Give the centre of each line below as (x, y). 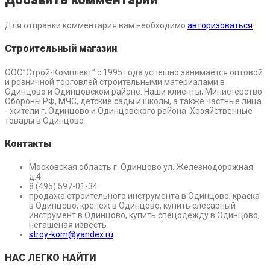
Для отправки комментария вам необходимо (96, 26)
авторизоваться (220, 26)
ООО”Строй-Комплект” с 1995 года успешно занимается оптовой (134, 72)
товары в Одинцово (44, 120)
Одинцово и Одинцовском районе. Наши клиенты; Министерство (133, 91)
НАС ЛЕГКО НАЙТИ (50, 258)
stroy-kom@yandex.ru (71, 235)
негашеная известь (68, 225)
